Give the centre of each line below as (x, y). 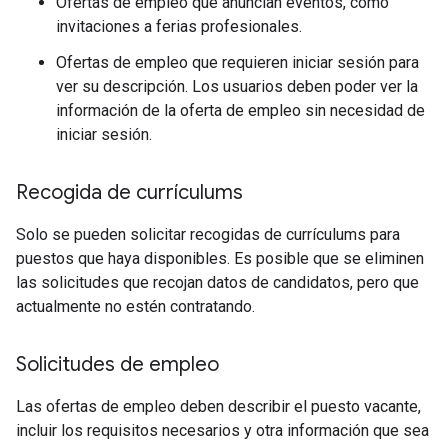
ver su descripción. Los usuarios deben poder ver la (237, 87)
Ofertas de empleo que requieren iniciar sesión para (237, 63)
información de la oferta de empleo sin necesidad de (240, 111)
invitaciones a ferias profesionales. (179, 27)
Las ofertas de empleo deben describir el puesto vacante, (218, 407)
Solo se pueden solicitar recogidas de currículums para (208, 235)
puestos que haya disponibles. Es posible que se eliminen (220, 259)
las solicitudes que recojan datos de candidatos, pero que (217, 283)
